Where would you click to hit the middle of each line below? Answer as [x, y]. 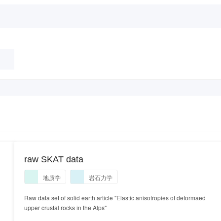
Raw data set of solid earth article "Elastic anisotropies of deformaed [115, 198]
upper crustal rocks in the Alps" [65, 207]
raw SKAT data [54, 159]
